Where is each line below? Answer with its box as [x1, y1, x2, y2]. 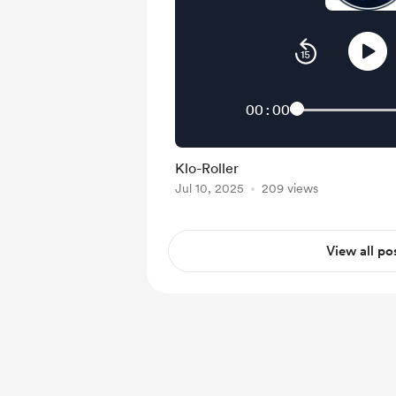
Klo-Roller [175, 160, 239, 177]
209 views [262, 181, 318, 195]
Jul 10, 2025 [175, 181, 244, 195]
